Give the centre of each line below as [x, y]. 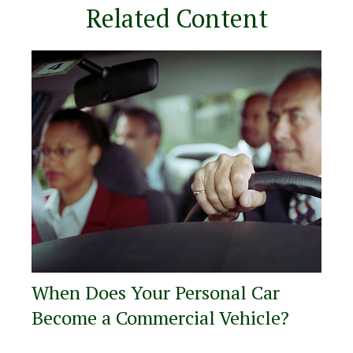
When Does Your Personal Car [156, 293]
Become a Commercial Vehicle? [160, 318]
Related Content [176, 19]
